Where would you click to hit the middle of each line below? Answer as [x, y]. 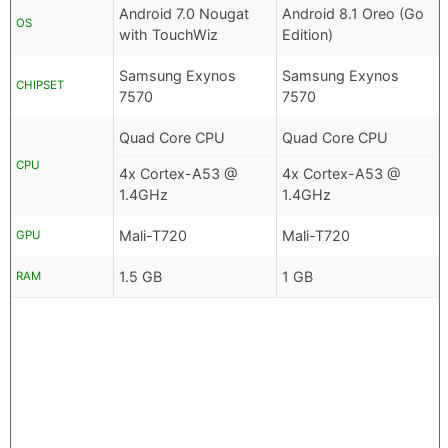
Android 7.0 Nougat [184, 14]
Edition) [307, 35]
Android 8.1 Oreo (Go [353, 14]
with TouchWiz [168, 35]
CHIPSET [40, 85]
